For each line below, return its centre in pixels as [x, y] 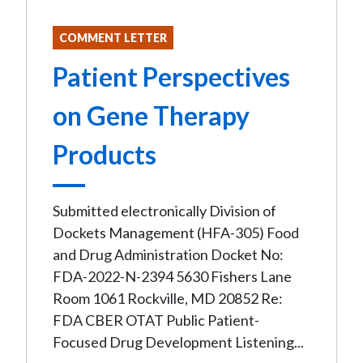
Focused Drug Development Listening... [178, 342]
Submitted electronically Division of [164, 211]
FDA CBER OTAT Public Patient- [156, 320]
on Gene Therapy [151, 115]
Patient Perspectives [171, 77]
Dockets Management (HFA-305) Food [176, 233]
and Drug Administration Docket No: [168, 254]
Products [105, 154]
